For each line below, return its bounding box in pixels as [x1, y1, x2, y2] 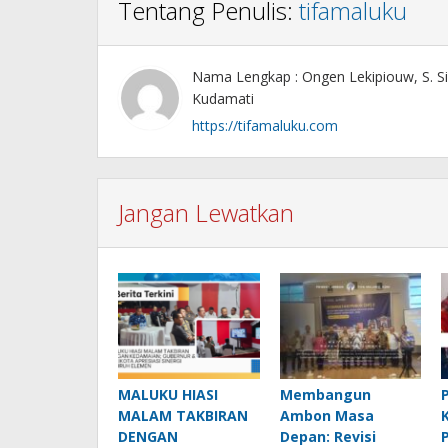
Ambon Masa [279, 406, 374, 426]
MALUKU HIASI [118, 385, 218, 405]
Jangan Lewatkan [118, 196, 294, 230]
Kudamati [192, 89, 254, 109]
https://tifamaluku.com [192, 116, 338, 136]
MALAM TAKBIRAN [118, 406, 248, 426]
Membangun [279, 385, 371, 405]
